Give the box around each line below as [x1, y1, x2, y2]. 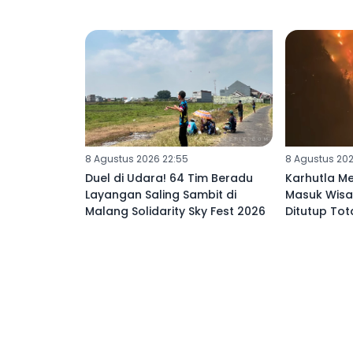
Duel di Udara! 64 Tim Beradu [85, 170, 253, 187]
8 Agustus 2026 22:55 [85, 152, 188, 166]
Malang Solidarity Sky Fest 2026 [85, 203, 266, 220]
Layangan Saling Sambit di [85, 187, 236, 203]
